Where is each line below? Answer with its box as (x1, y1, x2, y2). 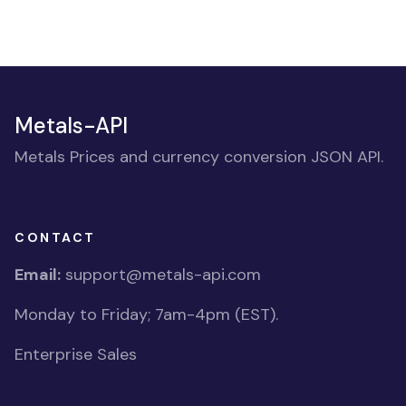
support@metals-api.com (65, 264, 261, 285)
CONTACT (14, 229, 96, 246)
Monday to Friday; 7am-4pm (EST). (14, 304, 278, 325)
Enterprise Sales (14, 343, 137, 365)
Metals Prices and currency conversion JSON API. (14, 146, 383, 168)
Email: (14, 264, 61, 285)
